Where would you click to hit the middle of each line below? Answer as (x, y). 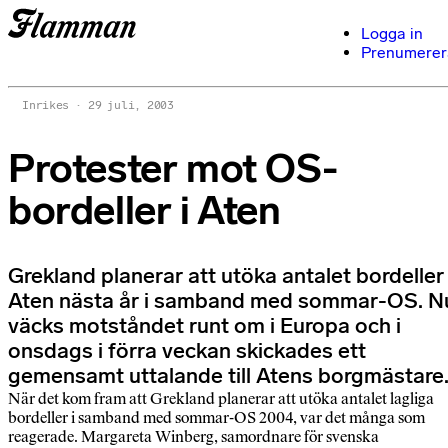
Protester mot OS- (173, 168)
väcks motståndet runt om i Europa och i (204, 326)
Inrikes (46, 105)
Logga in (392, 33)
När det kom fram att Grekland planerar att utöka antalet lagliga (221, 399)
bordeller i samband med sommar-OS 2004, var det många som (216, 418)
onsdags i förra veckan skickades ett (187, 351)
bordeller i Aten (144, 210)
